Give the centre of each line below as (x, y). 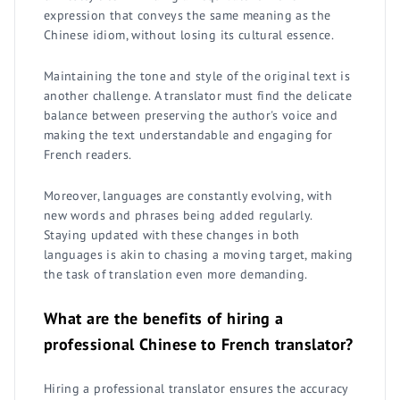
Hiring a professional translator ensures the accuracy (196, 388)
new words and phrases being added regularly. (178, 215)
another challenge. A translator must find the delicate (198, 95)
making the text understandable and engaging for (188, 134)
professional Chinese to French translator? (199, 344)
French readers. (88, 154)
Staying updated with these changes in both (172, 234)
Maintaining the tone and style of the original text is (197, 75)
